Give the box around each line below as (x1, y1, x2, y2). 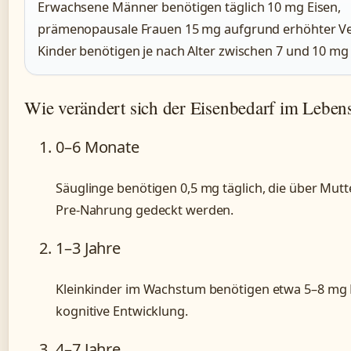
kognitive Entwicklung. (56, 302, 188, 320)
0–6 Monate (56, 136, 139, 158)
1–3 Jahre (56, 237, 121, 259)
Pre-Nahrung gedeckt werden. (56, 201, 234, 219)
